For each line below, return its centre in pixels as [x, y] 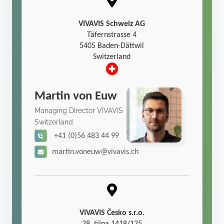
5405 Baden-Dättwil [112, 46]
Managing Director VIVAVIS [79, 110]
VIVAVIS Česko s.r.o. [112, 213]
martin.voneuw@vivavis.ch [95, 152]
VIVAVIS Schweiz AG [112, 24]
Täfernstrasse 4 [112, 35]
